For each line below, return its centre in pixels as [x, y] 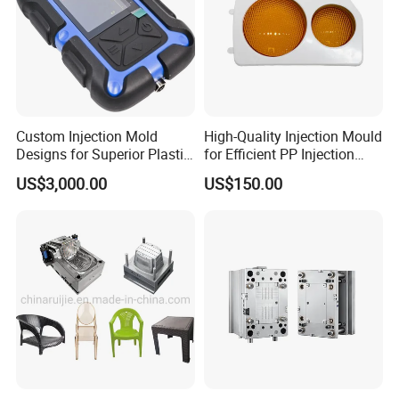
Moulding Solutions [265, 171]
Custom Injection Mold [87, 136]
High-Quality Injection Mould [293, 136]
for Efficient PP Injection [279, 154]
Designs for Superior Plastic [104, 154]
